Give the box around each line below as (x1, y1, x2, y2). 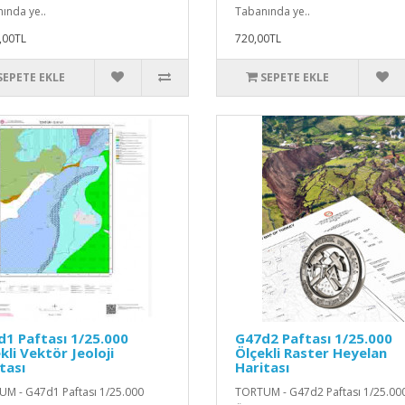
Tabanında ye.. (234, 3, 310, 19)
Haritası (234, 357, 289, 376)
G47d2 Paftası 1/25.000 (234, 328, 392, 347)
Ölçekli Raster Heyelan (234, 343, 387, 362)
